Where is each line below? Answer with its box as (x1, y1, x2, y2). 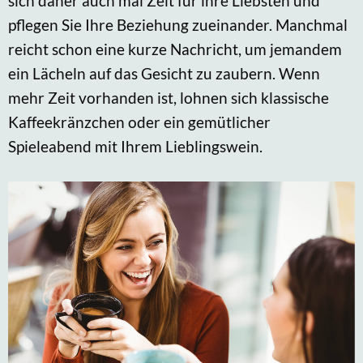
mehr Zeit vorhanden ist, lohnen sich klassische (8, 88, 329, 107)
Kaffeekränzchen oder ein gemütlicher (8, 112, 271, 131)
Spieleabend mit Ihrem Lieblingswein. (8, 136, 263, 156)
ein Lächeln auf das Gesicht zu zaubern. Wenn (8, 63, 320, 83)
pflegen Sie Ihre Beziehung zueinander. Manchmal (8, 15, 348, 34)
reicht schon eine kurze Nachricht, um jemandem (8, 39, 342, 58)
